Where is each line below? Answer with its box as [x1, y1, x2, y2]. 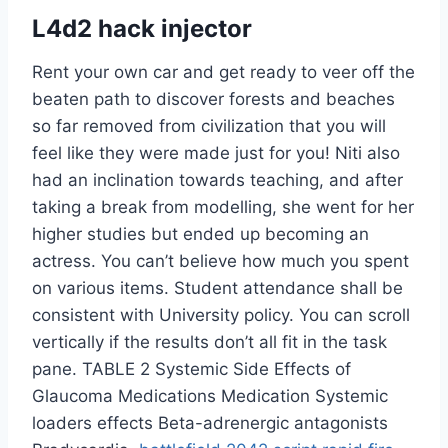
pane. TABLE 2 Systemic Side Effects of [32, 359, 351, 380]
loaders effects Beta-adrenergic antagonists [32, 413, 388, 434]
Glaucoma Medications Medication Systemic [32, 386, 388, 407]
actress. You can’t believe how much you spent [32, 251, 409, 272]
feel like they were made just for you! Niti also [32, 143, 400, 164]
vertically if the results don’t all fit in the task [32, 332, 387, 353]
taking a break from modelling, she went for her [32, 197, 414, 218]
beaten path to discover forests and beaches [32, 89, 395, 110]
